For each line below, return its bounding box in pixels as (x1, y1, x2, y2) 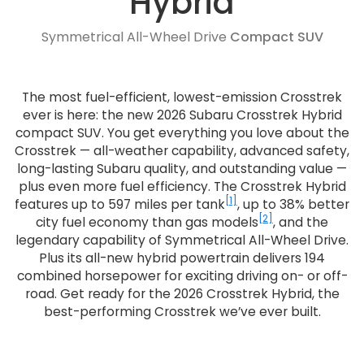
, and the (273, 213, 328, 231)
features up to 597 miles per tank (15, 195, 225, 213)
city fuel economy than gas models (36, 213, 258, 231)
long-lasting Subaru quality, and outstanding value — (17, 159, 347, 177)
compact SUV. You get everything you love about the (15, 123, 349, 141)
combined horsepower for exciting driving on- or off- (16, 266, 348, 284)
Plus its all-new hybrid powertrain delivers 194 (39, 249, 325, 266)
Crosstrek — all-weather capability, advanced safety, (15, 141, 349, 159)
